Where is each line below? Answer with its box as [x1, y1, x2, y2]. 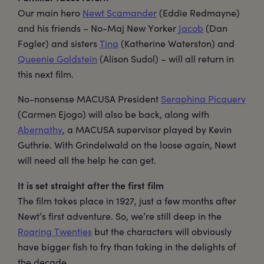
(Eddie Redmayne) [157, 6, 240, 19]
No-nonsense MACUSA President [18, 93, 161, 105]
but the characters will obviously [92, 225, 232, 238]
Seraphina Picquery [161, 93, 246, 105]
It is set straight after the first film [18, 179, 164, 192]
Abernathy [18, 123, 62, 136]
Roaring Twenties [18, 225, 92, 238]
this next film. [18, 68, 74, 81]
